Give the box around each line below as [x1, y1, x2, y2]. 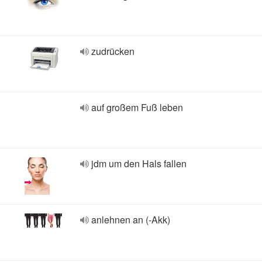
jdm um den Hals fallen [91, 157, 187, 170]
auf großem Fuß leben [91, 101, 183, 114]
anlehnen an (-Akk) [91, 213, 170, 226]
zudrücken [91, 44, 135, 58]
